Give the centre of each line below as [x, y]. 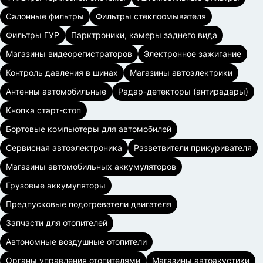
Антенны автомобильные [56, 91]
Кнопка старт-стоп [43, 110]
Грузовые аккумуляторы [56, 185]
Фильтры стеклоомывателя [151, 16]
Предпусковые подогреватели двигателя [89, 204]
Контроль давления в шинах [62, 73]
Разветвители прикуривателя [193, 148]
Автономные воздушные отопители [76, 242]
